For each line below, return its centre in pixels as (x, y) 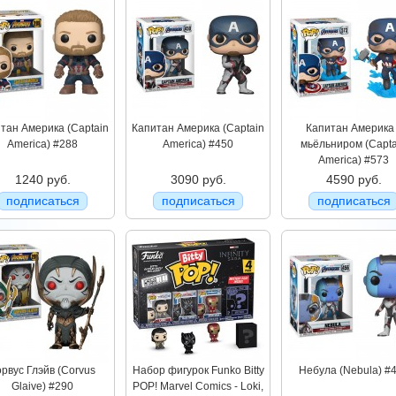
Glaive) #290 (42, 386)
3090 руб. (198, 179)
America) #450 (198, 144)
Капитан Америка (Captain (198, 128)
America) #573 (354, 160)
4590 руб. (354, 179)
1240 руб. (42, 179)
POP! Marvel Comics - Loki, (198, 386)
